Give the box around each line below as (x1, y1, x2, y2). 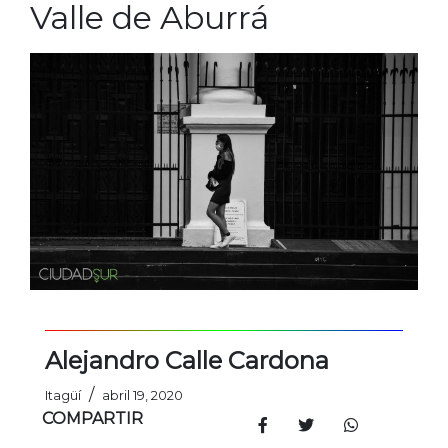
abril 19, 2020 (102, 387, 183, 403)
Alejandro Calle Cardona (45, 345, 329, 375)
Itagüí (45, 387, 81, 403)
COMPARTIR (42, 408, 143, 428)
